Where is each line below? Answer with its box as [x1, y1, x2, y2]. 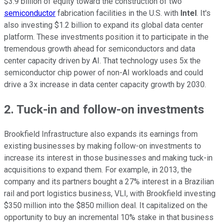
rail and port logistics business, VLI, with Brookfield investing [4, 188, 216, 198]
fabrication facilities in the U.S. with [55, 8, 180, 18]
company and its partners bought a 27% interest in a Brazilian [4, 176, 214, 186]
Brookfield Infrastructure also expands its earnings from [4, 129, 198, 139]
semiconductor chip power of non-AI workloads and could [4, 67, 203, 77]
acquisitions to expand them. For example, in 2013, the [4, 165, 192, 174]
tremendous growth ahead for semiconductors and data [4, 44, 195, 54]
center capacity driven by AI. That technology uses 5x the [4, 55, 201, 65]
